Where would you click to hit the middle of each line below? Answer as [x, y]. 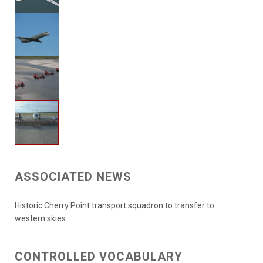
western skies [40, 219]
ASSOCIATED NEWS [73, 177]
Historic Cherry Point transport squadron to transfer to [114, 206]
